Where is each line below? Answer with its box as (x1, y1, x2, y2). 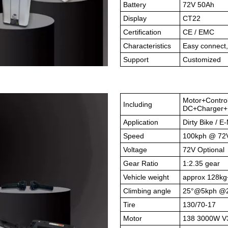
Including (123, 100, 152, 108)
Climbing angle (123, 187, 171, 195)
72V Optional (183, 146, 224, 154)
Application (123, 118, 158, 126)
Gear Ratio (123, 159, 158, 167)
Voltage (123, 146, 147, 154)
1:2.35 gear (183, 159, 220, 167)
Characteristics (123, 42, 171, 50)
